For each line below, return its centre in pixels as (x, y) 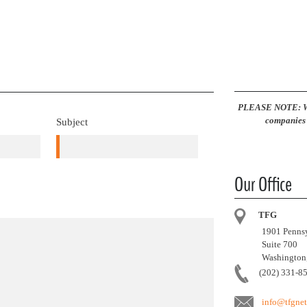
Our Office (263, 185)
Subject (72, 122)
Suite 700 (280, 244)
